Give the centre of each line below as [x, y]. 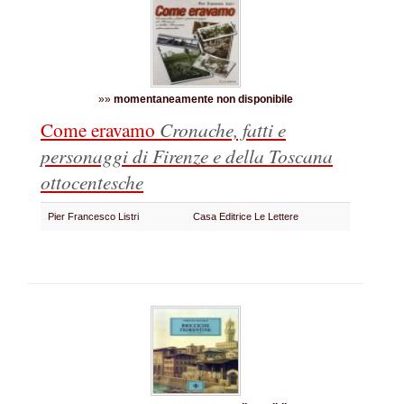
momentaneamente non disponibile [203, 99]
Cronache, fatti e [223, 129]
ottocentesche [92, 182]
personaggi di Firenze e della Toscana [187, 156]
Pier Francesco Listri [96, 216]
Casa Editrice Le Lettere [248, 216]
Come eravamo [100, 129]
